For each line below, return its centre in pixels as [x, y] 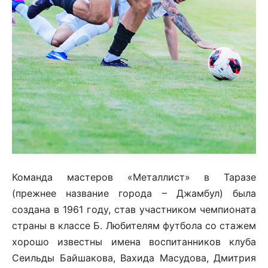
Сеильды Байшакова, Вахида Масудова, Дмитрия [134, 258]
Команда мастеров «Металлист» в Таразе [134, 177]
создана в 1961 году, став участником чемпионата [134, 209]
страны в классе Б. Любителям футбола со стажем [134, 225]
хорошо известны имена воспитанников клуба [134, 241]
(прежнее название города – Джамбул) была [134, 193]
